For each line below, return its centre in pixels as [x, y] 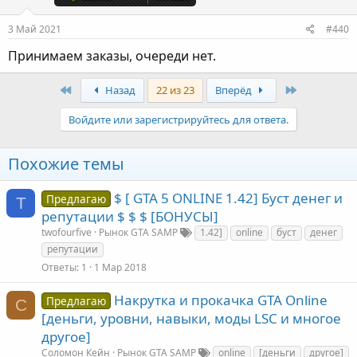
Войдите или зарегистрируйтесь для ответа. [178, 119]
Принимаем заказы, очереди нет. [112, 55]
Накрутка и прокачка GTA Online [220, 300]
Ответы [59, 267]
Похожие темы [66, 163]
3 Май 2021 [35, 29]
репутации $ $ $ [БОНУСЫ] [130, 216]
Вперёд [235, 90]
